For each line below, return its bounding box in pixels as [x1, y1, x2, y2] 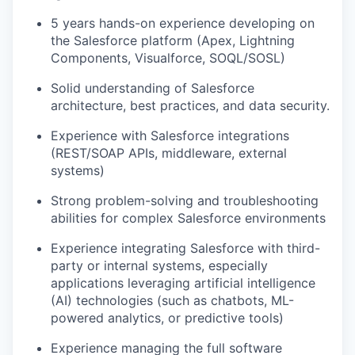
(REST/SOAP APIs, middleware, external [51, 145, 287, 161]
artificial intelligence [194, 275, 315, 291]
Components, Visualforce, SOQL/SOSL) [51, 50, 285, 66]
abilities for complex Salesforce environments [51, 210, 326, 226]
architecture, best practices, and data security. [51, 97, 330, 113]
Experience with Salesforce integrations [51, 128, 289, 143]
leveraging [128, 275, 190, 291]
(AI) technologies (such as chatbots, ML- [51, 292, 294, 308]
